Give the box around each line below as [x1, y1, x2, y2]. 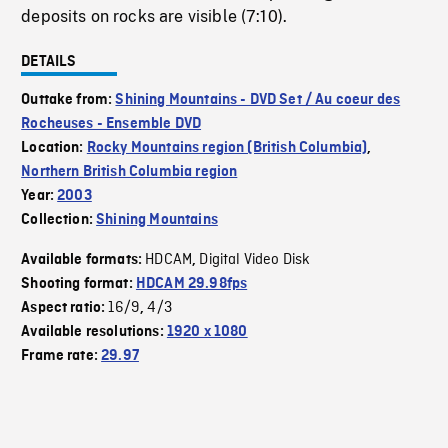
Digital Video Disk [199, 250, 311, 271]
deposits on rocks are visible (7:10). [21, 7, 288, 27]
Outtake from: [21, 92, 116, 109]
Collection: [21, 212, 97, 229]
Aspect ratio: [21, 300, 109, 317]
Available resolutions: [21, 324, 167, 341]
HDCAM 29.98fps [135, 276, 248, 293]
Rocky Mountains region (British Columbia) [86, 140, 368, 157]
